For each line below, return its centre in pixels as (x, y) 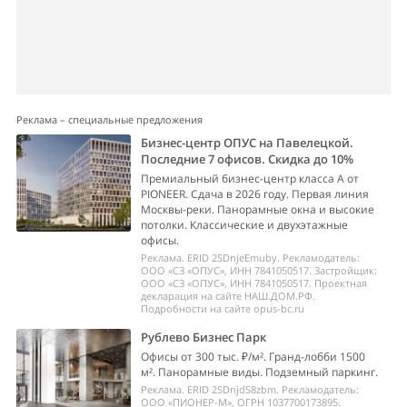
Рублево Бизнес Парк (204, 337)
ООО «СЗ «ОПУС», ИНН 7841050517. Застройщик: (259, 270)
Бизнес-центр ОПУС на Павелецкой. (248, 143)
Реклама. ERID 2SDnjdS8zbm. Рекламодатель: (250, 389)
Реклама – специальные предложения (109, 119)
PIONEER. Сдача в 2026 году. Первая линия (255, 194)
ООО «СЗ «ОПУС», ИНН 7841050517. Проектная (254, 283)
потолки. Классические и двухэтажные (245, 225)
